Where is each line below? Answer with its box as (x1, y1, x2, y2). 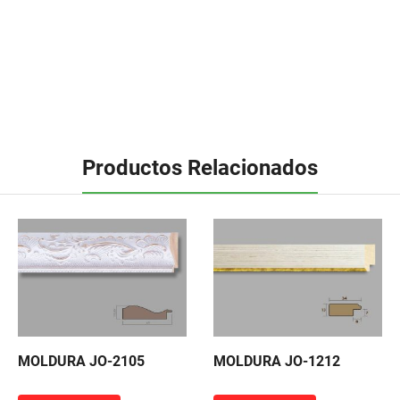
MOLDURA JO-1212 (213, 353, 340, 371)
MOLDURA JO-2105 (18, 353, 145, 371)
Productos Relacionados (82, 155, 318, 181)
